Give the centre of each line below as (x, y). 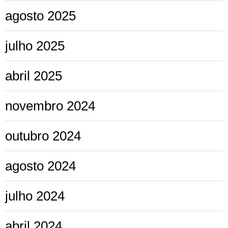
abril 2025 (34, 76)
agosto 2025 (40, 16)
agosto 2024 (40, 166)
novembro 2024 (50, 106)
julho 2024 (35, 196)
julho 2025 (35, 46)
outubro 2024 (43, 136)
